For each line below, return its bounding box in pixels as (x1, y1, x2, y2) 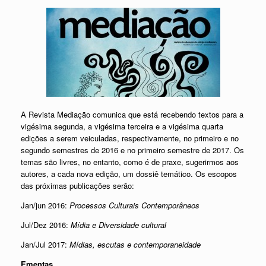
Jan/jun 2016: (21, 199, 69, 211)
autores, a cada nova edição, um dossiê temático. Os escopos (21, 168, 237, 180)
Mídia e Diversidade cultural (71, 219, 166, 231)
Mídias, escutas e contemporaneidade (67, 239, 201, 251)
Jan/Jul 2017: (21, 239, 67, 251)
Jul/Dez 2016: (21, 219, 71, 231)
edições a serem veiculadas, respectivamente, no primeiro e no (21, 132, 239, 144)
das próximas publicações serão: (21, 180, 134, 192)
